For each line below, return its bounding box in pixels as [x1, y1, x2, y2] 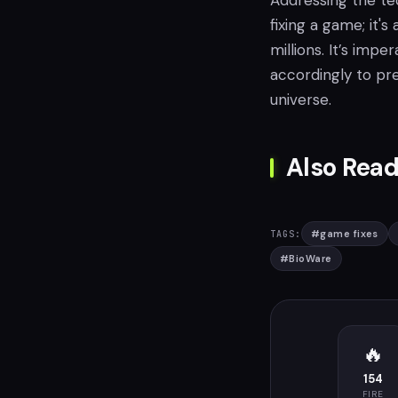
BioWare [289, 252, 332, 265]
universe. [270, 90, 331, 109]
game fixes [320, 227, 378, 240]
